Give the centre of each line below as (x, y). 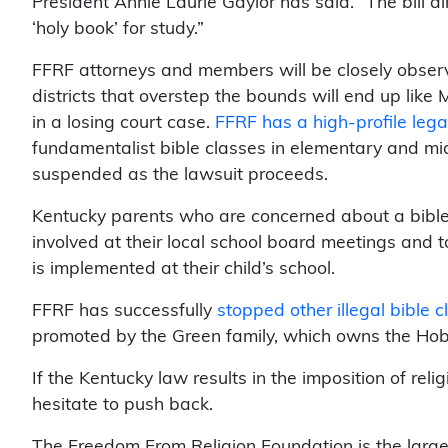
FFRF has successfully (124, 311)
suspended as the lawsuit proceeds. (180, 175)
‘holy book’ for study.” (118, 29)
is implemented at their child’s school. (183, 269)
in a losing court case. (123, 123)
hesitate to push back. (122, 405)
